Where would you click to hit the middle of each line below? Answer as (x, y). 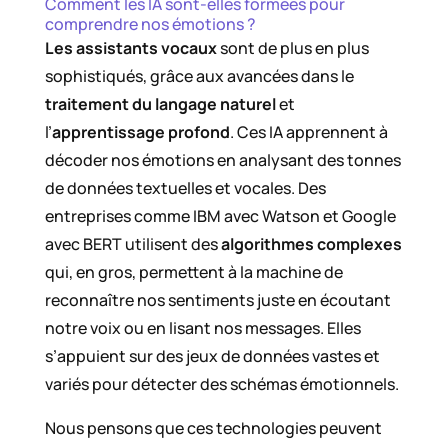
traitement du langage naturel (160, 104)
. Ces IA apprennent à (308, 132)
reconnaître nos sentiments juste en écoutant (217, 300)
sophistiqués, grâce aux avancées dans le (199, 76)
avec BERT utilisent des (132, 244)
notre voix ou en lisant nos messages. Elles (202, 328)
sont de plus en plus (292, 48)
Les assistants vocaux (130, 48)
